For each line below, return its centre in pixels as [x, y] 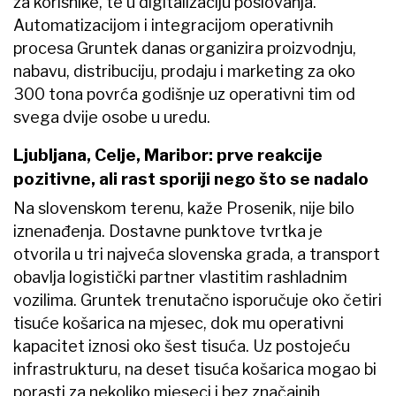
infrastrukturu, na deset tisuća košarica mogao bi [195, 369]
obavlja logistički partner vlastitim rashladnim [180, 277]
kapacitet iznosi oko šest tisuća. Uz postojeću [182, 346]
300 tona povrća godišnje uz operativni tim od [184, 95]
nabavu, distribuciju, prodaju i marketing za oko [184, 72]
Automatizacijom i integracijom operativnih [173, 26]
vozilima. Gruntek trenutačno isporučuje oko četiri [198, 300]
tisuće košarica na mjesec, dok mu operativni [179, 323]
